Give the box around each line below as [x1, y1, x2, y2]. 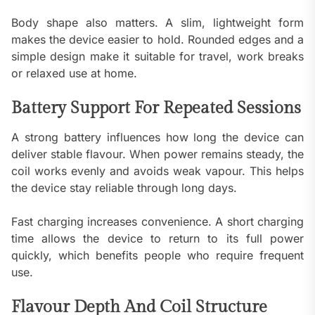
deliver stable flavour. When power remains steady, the [11, 146, 304, 161]
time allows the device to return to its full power [11, 231, 304, 245]
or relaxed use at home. [11, 65, 137, 80]
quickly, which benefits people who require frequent [11, 247, 304, 262]
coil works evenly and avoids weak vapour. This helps [11, 163, 304, 178]
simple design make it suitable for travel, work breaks [11, 49, 304, 63]
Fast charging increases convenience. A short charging [11, 214, 304, 229]
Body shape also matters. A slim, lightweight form [11, 15, 304, 30]
